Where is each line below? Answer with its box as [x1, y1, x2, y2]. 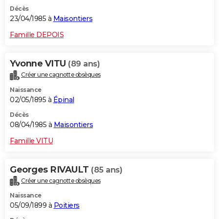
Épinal [53, 95, 74, 104]
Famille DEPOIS [10, 30, 64, 39]
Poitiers [53, 201, 80, 210]
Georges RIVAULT [10, 164, 91, 175]
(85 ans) [91, 165, 122, 175]
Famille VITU [10, 136, 53, 145]
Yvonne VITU [10, 58, 68, 69]
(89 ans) [68, 59, 100, 68]
